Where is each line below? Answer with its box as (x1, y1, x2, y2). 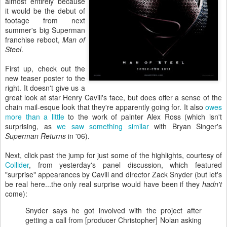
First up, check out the (5, 63, 85, 73)
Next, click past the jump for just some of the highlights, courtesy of (5, 150, 222, 160)
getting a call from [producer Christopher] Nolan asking (25, 215, 202, 225)
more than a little (5, 111, 64, 122)
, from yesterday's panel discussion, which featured (29, 160, 222, 170)
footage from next (5, 15, 85, 25)
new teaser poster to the (5, 73, 85, 83)
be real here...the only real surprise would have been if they (5, 179, 202, 189)
